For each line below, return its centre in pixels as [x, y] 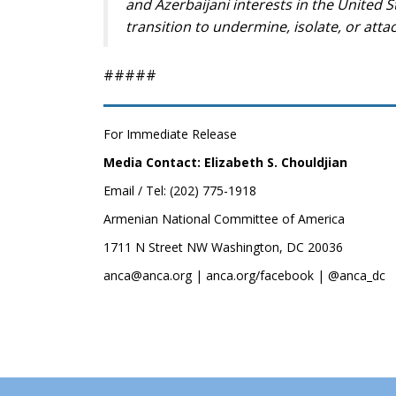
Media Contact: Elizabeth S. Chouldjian [225, 162]
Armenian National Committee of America [224, 219]
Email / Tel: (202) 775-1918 [180, 190]
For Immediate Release [170, 134]
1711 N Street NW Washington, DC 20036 [223, 247]
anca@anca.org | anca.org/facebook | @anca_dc [244, 275]
